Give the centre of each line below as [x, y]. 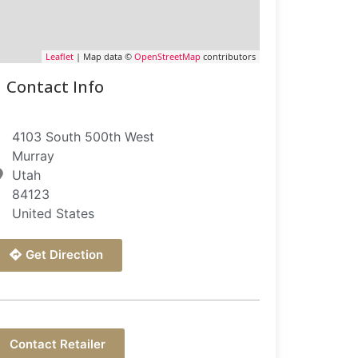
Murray [34, 156]
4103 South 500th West [84, 137]
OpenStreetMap [167, 56]
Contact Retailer [57, 344]
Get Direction [64, 255]
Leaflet [60, 56]
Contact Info [55, 87]
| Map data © [104, 56]
